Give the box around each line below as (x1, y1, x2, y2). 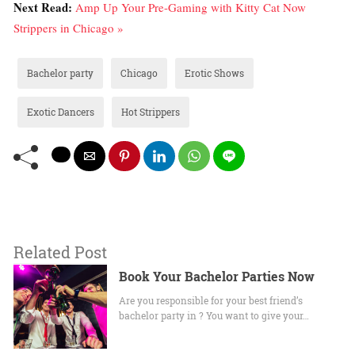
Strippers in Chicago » (13, 20, 124, 36)
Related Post (13, 242, 107, 263)
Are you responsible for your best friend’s (119, 294, 303, 307)
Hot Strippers (121, 105, 180, 119)
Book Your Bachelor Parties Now (119, 268, 315, 285)
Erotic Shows (185, 67, 244, 80)
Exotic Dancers (27, 105, 94, 119)
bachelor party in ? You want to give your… (119, 309, 310, 323)
